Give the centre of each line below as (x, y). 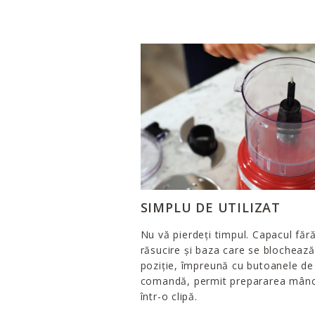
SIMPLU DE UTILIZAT (210, 208)
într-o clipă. (169, 297)
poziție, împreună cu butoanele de (227, 266)
